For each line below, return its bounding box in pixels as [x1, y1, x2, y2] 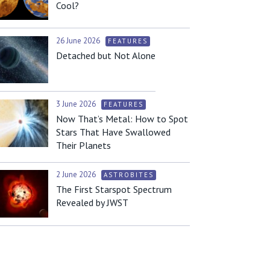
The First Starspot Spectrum [56, 183, 172, 196]
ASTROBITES [104, 171, 154, 180]
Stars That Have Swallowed [56, 125, 171, 138]
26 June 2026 [56, 35, 102, 46]
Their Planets [56, 139, 111, 151]
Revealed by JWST [56, 196, 128, 209]
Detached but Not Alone [56, 49, 155, 61]
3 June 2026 [56, 98, 98, 109]
